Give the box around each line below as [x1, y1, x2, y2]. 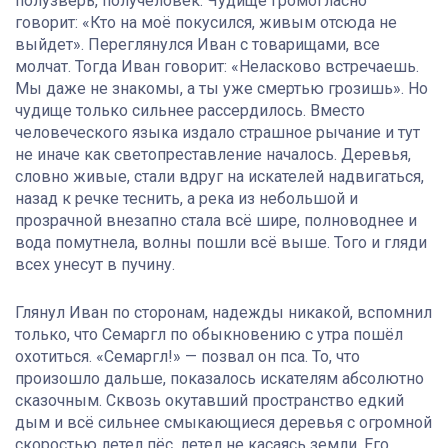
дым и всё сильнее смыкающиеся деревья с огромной [15, 413, 432, 433]
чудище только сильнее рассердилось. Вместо [15, 101, 365, 121]
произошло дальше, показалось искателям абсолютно [15, 369, 424, 389]
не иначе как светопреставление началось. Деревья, [15, 145, 411, 165]
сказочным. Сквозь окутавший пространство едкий [15, 391, 404, 411]
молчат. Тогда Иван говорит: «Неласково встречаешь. [15, 57, 419, 77]
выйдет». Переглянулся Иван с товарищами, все [15, 35, 380, 55]
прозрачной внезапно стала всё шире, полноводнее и [15, 211, 417, 231]
